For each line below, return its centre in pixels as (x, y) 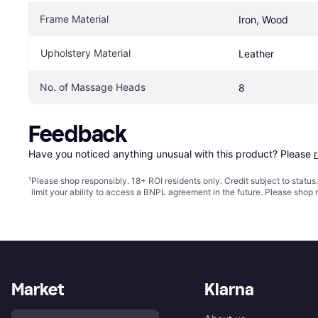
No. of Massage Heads (93, 87)
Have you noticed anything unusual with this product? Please (171, 154)
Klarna (229, 290)
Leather (256, 54)
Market (38, 290)
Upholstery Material (86, 53)
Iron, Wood (263, 20)
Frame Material (74, 19)
